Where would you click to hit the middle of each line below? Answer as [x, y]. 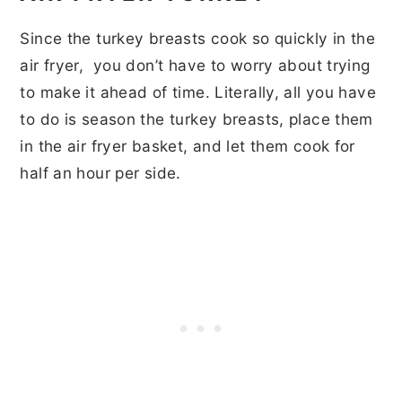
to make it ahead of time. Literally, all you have [198, 92]
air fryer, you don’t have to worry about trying [195, 66]
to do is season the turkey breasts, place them [197, 119]
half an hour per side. [103, 173]
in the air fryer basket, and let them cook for [188, 146]
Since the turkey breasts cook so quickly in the [198, 39]
